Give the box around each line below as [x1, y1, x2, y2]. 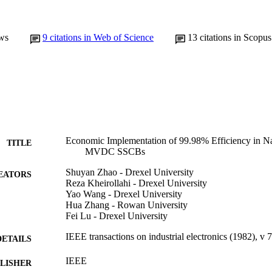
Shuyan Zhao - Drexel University [66, 166, 194, 177]
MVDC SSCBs [85, 146, 145, 157]
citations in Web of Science [50, 32, 154, 42]
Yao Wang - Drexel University [66, 188, 182, 199]
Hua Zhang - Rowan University [66, 199, 188, 210]
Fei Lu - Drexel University [66, 210, 168, 221]
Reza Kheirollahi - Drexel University [66, 177, 207, 188]
